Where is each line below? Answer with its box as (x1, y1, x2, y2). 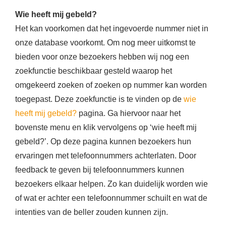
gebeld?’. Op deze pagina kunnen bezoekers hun (15, 137, 191, 146)
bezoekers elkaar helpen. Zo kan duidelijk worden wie (15, 180, 208, 189)
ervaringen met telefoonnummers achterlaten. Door (15, 151, 196, 160)
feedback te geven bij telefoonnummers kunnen (15, 165, 184, 175)
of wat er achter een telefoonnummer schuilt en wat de (15, 194, 207, 203)
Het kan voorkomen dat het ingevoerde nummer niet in (15, 24, 208, 33)
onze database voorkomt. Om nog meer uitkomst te (15, 38, 196, 47)
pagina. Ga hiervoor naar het (77, 109, 181, 118)
